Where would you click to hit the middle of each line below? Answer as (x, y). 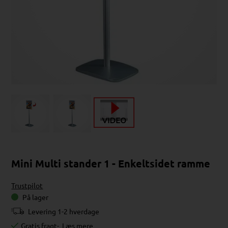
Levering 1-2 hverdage (64, 211)
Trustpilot (27, 186)
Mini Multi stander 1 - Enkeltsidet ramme (111, 164)
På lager (36, 197)
